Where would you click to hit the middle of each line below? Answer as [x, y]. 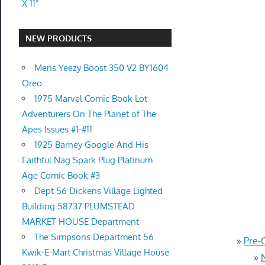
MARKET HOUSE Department [80, 221]
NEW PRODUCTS [59, 38]
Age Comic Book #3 [61, 175]
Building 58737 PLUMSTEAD [78, 206]
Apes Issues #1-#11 [57, 129]
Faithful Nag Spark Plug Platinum [87, 160]
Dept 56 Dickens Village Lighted [98, 190]
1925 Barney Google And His [91, 144]
